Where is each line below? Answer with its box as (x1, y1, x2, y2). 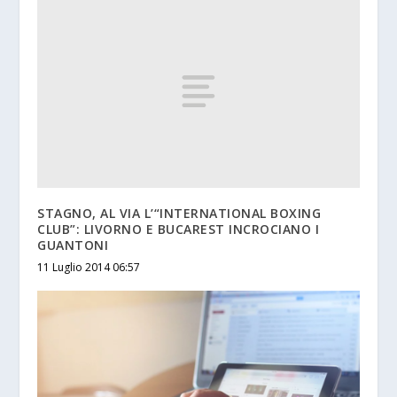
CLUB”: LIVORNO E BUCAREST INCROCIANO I (37, 220, 320, 237)
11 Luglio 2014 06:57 (37, 259, 141, 275)
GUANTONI (37, 236, 109, 253)
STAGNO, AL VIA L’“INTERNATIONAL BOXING (37, 204, 322, 222)
